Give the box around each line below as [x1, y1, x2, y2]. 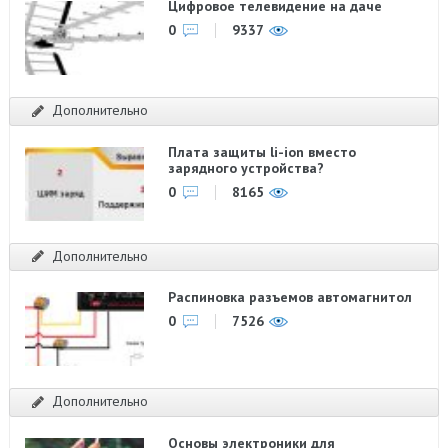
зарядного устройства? [168, 158, 325, 177]
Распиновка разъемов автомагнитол [168, 288, 413, 306]
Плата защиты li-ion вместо [168, 142, 357, 161]
